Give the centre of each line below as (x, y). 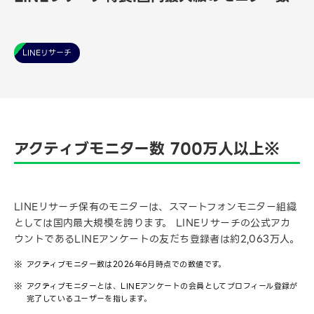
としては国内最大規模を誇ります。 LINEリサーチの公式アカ (152, 223)
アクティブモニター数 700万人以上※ (147, 149)
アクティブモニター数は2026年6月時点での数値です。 (127, 265)
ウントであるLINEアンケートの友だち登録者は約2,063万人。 (157, 239)
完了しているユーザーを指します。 (89, 299)
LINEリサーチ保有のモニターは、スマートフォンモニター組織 (155, 207)
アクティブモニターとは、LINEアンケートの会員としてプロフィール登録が (162, 286)
